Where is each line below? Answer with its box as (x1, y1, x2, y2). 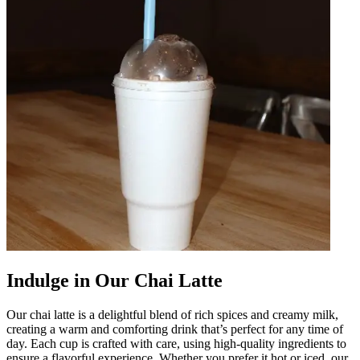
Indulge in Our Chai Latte (6, 269, 223, 291)
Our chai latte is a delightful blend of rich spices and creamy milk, (6, 307, 338, 321)
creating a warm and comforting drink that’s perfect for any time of (6, 321, 343, 336)
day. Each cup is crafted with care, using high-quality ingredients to (6, 336, 346, 350)
